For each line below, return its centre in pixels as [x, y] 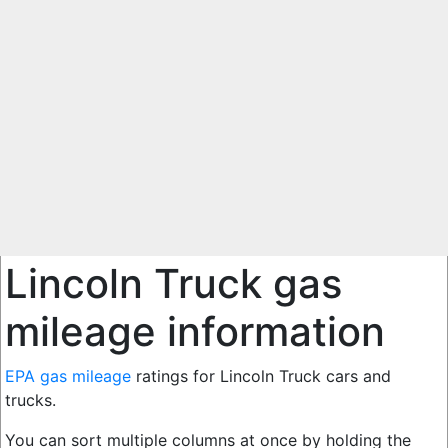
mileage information [195, 331]
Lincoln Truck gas [173, 283]
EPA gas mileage [68, 375]
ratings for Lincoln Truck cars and [261, 375]
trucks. [30, 399]
